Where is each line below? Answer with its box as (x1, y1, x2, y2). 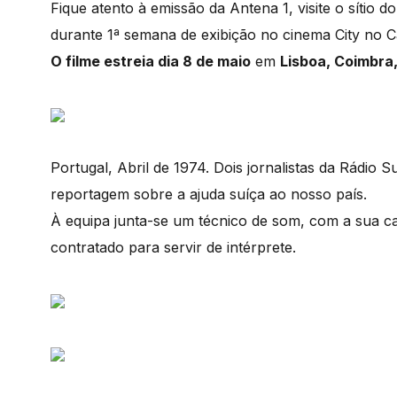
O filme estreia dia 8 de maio (51, 51, 251, 70)
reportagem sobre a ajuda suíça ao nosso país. (51, 184, 367, 203)
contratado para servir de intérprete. (51, 237, 296, 256)
